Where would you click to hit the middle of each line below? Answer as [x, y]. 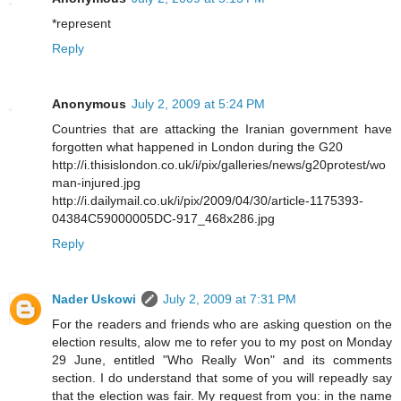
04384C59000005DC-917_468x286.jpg [163, 218]
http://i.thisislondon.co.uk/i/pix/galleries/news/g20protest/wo [219, 164]
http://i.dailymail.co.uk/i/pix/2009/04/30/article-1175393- [208, 200]
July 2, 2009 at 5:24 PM [198, 103]
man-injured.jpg [96, 182]
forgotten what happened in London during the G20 [197, 146]
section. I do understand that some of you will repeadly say [222, 377]
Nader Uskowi [94, 299]
